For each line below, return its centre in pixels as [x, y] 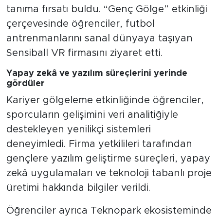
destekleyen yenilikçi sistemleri [78, 130]
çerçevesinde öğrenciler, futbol [80, 24]
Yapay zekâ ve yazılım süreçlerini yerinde [97, 73]
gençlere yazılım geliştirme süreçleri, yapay [108, 159]
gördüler [25, 83]
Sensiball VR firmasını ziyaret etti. [84, 53]
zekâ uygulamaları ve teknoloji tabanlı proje [109, 173]
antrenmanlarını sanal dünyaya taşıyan [99, 38]
